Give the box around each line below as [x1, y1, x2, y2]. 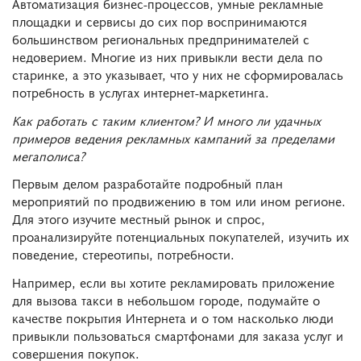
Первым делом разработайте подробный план [12, 174, 283, 193]
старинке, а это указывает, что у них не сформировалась [12, 64, 343, 83]
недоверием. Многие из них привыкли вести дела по [12, 47, 322, 65]
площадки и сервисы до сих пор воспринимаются [12, 11, 307, 30]
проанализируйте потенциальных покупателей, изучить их [12, 227, 349, 246]
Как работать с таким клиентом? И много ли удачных [12, 110, 321, 129]
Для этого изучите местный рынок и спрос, [12, 210, 265, 228]
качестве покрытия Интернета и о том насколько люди [12, 309, 334, 327]
